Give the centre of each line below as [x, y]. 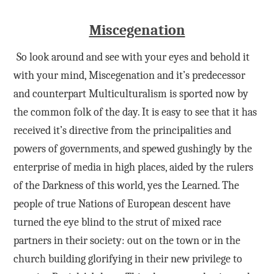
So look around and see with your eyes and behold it [133, 57]
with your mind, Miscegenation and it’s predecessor [129, 75]
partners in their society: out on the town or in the [127, 240]
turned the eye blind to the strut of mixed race [117, 222]
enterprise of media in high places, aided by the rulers [133, 167]
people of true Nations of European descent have [122, 204]
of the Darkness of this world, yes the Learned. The [126, 185]
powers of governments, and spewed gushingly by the [132, 149]
